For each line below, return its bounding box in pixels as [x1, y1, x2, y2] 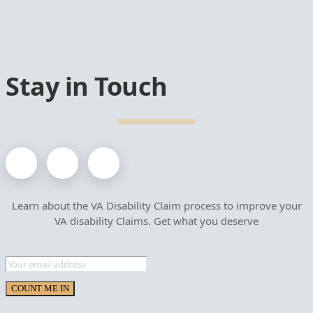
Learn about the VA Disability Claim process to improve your [11, 198, 302, 212]
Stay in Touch [6, 68, 168, 103]
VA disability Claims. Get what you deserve [54, 213, 259, 228]
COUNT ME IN [11, 282, 69, 293]
